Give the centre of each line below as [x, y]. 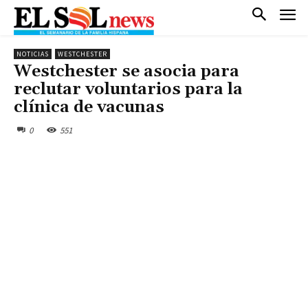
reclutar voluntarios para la [128, 89]
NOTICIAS [33, 54]
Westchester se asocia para [126, 71]
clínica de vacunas [89, 107]
